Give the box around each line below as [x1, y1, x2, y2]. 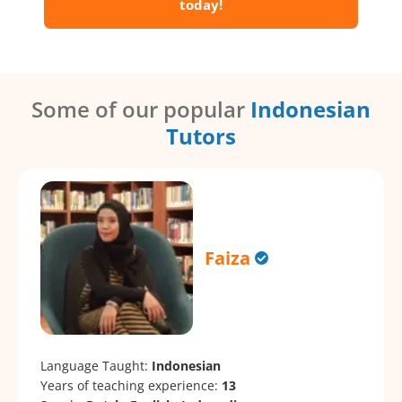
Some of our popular [31, 94, 250, 125]
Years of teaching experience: [40, 376, 222, 394]
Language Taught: [40, 356, 152, 374]
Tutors [166, 121, 236, 152]
